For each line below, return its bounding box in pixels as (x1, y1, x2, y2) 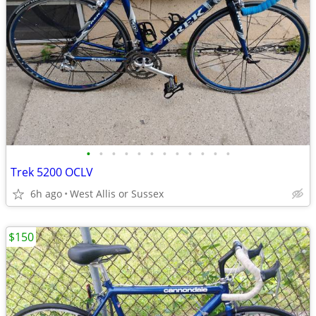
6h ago (30, 187, 62, 200)
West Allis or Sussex (70, 187, 164, 200)
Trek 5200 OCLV (11, 164, 93, 180)
